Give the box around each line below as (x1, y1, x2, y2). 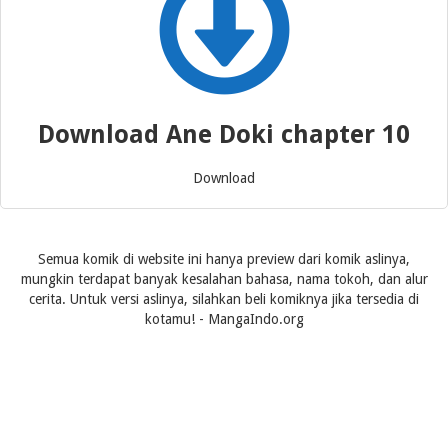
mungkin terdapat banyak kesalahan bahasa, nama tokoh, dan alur (20, 271, 428, 287)
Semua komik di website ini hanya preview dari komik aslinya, (38, 251, 410, 267)
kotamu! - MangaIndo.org (144, 311, 304, 327)
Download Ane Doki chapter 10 (38, 120, 410, 149)
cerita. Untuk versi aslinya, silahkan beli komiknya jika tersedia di (29, 291, 419, 307)
